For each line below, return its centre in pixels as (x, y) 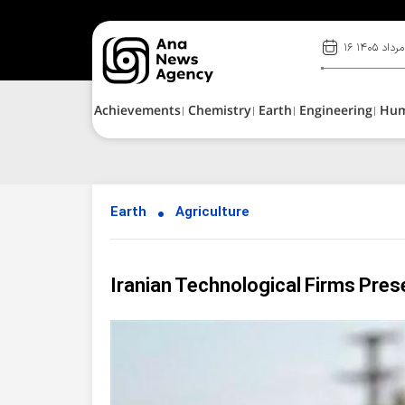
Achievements (137, 112)
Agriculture (212, 213)
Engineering (336, 112)
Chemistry (220, 112)
